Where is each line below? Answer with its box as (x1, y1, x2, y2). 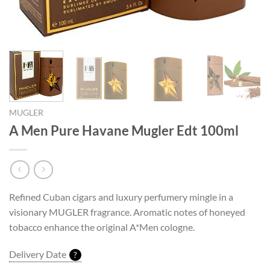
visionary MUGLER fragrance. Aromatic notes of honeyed (9, 206, 245, 218)
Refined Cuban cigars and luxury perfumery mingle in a (9, 190, 233, 202)
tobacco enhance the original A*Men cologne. (9, 221, 195, 233)
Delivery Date (9, 248, 66, 260)
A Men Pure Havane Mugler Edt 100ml (9, 122, 239, 139)
